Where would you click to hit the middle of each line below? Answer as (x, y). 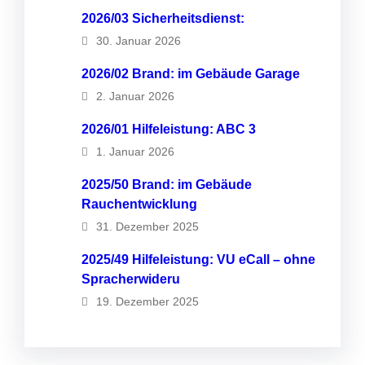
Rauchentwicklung (139, 204)
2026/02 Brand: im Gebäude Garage (191, 73)
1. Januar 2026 (135, 151)
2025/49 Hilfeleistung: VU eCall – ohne (198, 259)
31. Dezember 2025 (147, 226)
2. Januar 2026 (135, 96)
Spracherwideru (131, 279)
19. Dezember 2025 (147, 301)
